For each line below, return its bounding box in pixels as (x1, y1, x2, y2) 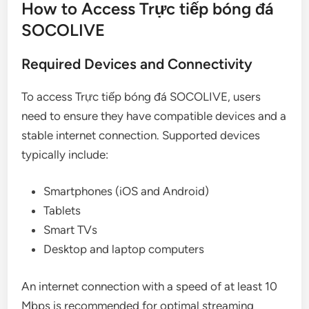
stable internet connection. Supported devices (21, 128, 261, 142)
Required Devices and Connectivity (21, 54, 253, 72)
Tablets (43, 203, 81, 217)
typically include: (21, 147, 109, 161)
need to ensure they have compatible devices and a (21, 108, 287, 123)
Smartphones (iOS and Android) (43, 184, 210, 198)
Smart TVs (43, 223, 98, 237)
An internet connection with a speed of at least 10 (21, 279, 278, 293)
